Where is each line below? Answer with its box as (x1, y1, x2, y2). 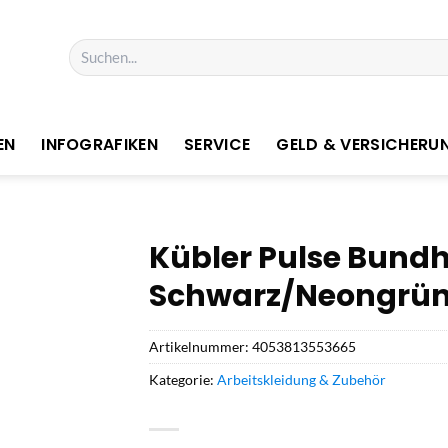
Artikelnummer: (149, 337, 252, 355)
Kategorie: (149, 370, 217, 388)
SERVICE (184, 133, 251, 156)
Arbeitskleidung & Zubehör (217, 370, 386, 388)
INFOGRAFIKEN (41, 133, 159, 156)
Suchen (68, 40, 109, 57)
